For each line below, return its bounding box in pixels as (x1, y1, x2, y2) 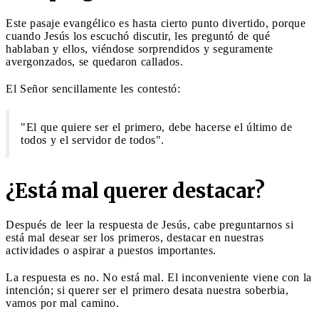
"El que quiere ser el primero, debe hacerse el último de (21, 120, 292, 133)
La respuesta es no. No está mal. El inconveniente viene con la (6, 271, 312, 283)
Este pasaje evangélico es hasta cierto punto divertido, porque (6, 16, 305, 29)
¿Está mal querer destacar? (6, 177, 265, 204)
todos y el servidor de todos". (21, 133, 164, 146)
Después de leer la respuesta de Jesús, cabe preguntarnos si (6, 218, 293, 231)
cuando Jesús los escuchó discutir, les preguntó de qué (6, 29, 270, 42)
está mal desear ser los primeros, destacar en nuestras (6, 231, 263, 244)
